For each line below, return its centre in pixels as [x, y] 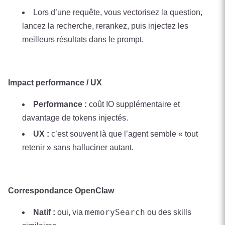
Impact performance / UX [55, 82]
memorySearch [115, 212]
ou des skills [168, 212]
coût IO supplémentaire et [133, 104]
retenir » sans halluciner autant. [78, 148]
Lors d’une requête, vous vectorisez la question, [118, 12]
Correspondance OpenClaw [61, 191]
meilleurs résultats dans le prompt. [83, 39]
